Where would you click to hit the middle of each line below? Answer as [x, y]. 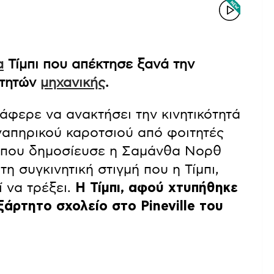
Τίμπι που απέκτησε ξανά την [99, 64]
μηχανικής [73, 82]
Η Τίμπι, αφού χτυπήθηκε [157, 187]
